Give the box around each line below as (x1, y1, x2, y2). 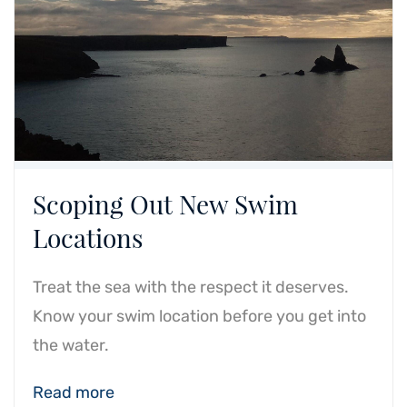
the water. (33, 335, 109, 355)
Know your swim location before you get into (33, 306, 366, 326)
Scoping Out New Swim (33, 187, 298, 221)
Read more (33, 382, 114, 402)
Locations (33, 221, 143, 254)
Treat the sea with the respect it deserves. (33, 277, 349, 297)
